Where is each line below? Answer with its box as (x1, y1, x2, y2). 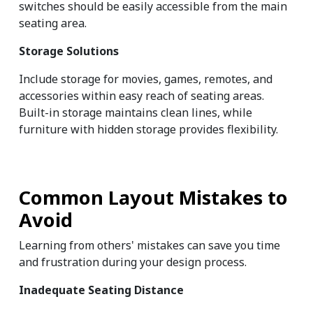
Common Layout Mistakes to (19, 184, 288, 211)
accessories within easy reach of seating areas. (19, 88, 264, 104)
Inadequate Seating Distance (19, 282, 184, 298)
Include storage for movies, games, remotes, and (19, 71, 272, 87)
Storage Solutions (19, 43, 119, 59)
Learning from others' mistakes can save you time (19, 238, 280, 254)
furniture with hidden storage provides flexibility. (19, 122, 278, 138)
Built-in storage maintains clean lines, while (19, 105, 252, 121)
